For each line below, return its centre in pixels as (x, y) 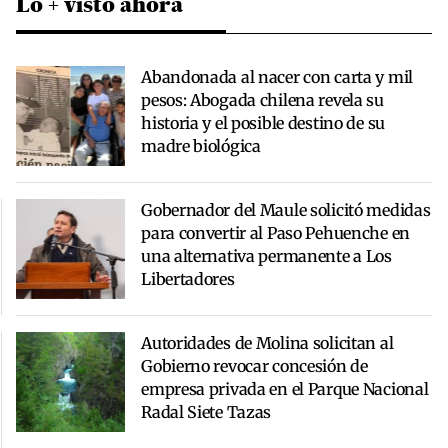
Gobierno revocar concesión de (254, 365)
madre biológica (201, 145)
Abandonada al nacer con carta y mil (277, 76)
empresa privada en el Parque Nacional (285, 388)
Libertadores (188, 278)
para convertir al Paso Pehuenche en (275, 232)
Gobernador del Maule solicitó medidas (286, 209)
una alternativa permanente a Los (266, 255)
